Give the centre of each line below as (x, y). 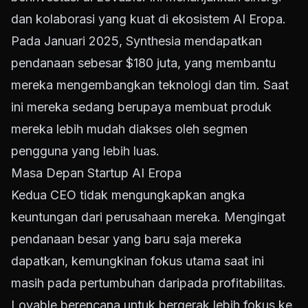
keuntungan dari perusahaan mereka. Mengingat (148, 217)
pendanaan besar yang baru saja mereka (126, 239)
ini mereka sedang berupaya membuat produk (141, 107)
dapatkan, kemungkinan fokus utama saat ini (137, 261)
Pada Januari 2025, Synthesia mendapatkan (136, 41)
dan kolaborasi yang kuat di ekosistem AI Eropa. (148, 19)
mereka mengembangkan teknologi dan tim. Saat (150, 85)
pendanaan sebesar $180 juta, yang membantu (143, 63)
